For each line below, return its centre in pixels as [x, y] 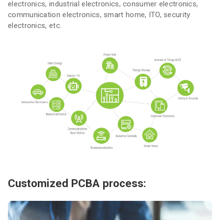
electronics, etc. [35, 26]
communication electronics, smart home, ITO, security [99, 15]
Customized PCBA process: [77, 183]
